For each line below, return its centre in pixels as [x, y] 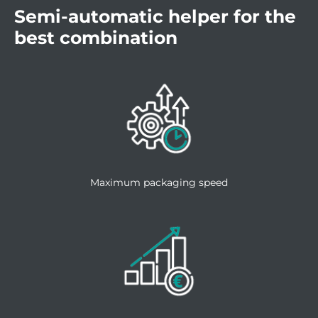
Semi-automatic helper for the [155, 17]
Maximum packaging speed [159, 183]
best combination [96, 38]
